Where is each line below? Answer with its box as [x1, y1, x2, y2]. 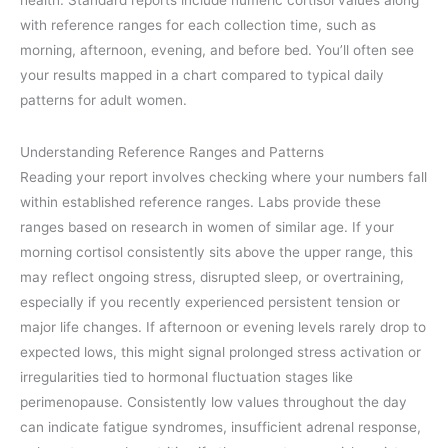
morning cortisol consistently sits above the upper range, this [20, 244, 413, 261]
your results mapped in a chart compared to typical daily [20, 66, 384, 83]
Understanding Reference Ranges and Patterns [20, 144, 324, 161]
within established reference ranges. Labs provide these [20, 194, 381, 211]
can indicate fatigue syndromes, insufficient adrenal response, [20, 419, 421, 436]
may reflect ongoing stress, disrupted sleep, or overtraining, [20, 269, 404, 286]
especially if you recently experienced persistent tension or [20, 294, 400, 311]
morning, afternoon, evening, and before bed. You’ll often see [20, 41, 414, 58]
